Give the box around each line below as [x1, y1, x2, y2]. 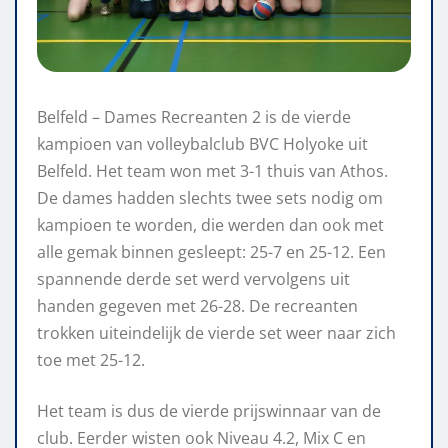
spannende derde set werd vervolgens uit [37, 267, 350, 290]
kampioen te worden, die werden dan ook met [37, 213, 384, 236]
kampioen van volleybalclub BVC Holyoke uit [37, 132, 368, 155]
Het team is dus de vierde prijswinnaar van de [37, 399, 381, 422]
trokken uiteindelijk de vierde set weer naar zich [37, 321, 396, 344]
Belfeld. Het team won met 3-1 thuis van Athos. [37, 159, 388, 182]
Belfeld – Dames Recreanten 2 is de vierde [37, 105, 351, 128]
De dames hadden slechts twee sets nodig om [37, 186, 383, 209]
